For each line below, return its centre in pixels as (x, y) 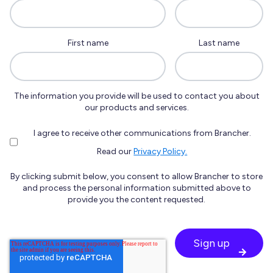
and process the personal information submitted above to (136, 188)
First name (88, 43)
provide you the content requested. (136, 200)
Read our (115, 152)
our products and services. (136, 108)
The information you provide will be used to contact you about (136, 96)
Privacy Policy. (161, 152)
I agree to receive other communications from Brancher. (142, 133)
